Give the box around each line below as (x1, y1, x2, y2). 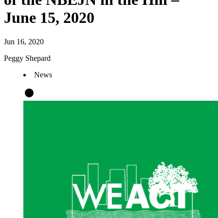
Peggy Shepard (4, 54, 51, 62)
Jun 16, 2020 (4, 37, 44, 46)
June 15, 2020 (4, 9, 94, 27)
